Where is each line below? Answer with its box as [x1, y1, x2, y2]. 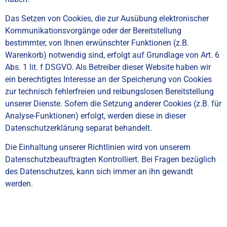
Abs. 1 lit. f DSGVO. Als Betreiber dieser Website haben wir [5, 62, 211, 72]
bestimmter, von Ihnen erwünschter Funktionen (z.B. [5, 37, 189, 48]
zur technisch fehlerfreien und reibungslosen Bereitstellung [5, 86, 214, 96]
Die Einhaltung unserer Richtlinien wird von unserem [5, 142, 191, 153]
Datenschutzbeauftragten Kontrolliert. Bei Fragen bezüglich [5, 155, 216, 165]
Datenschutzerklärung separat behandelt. [5, 123, 152, 133]
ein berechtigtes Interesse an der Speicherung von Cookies [5, 74, 212, 84]
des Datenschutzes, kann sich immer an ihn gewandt [5, 167, 193, 177]
